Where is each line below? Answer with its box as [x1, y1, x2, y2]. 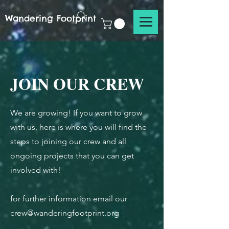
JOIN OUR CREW [10, 71, 144, 96]
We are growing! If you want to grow [10, 107, 142, 118]
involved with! [10, 165, 61, 175]
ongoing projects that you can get [10, 150, 134, 161]
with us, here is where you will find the [10, 122, 147, 132]
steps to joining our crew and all [10, 136, 126, 146]
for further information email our [10, 193, 127, 203]
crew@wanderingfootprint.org [10, 208, 119, 218]
